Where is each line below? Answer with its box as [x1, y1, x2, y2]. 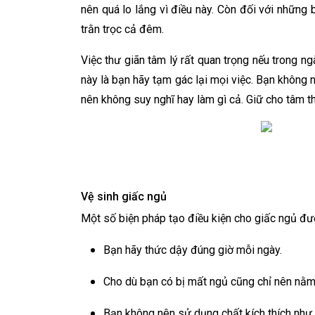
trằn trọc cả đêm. [81, 22, 164, 36]
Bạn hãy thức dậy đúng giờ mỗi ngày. [103, 243, 282, 257]
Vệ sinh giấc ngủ [81, 190, 167, 203]
